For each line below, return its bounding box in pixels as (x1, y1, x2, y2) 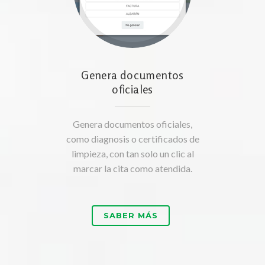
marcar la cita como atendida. (73, 163, 192, 174)
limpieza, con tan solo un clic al (71, 148, 194, 160)
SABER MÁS (103, 211, 159, 221)
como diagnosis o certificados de (66, 133, 199, 145)
